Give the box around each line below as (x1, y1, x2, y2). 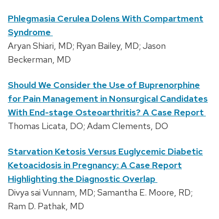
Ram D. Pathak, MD (8, 200, 84, 212)
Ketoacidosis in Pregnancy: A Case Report (8, 159, 182, 171)
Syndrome (8, 26, 53, 38)
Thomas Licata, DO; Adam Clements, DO (8, 120, 168, 131)
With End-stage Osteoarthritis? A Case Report (8, 106, 206, 118)
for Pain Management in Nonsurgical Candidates (8, 92, 208, 104)
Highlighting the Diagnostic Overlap (8, 173, 157, 184)
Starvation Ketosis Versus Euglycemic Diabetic (8, 145, 203, 157)
